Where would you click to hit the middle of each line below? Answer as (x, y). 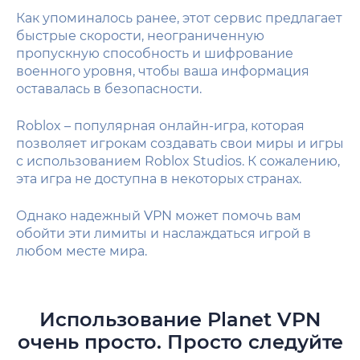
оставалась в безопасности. (109, 88)
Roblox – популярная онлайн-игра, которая (160, 125)
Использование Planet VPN (180, 319)
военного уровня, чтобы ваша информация (163, 71)
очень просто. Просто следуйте (180, 342)
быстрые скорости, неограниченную (140, 35)
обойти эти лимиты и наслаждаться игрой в (164, 233)
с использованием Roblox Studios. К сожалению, (178, 161)
